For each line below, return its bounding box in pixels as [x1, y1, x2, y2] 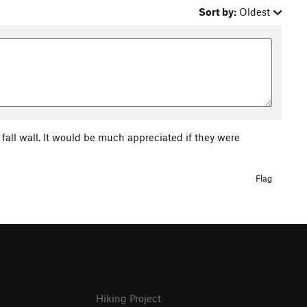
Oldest [239, 5, 271, 18]
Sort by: [199, 5, 237, 18]
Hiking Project [96, 291, 162, 304]
